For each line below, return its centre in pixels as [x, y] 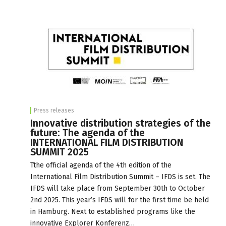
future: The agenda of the [88, 133]
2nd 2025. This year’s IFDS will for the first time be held [120, 200]
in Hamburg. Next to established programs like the [113, 211]
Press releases [54, 110]
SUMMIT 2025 [60, 152]
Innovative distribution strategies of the [121, 123]
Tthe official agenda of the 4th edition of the [101, 165]
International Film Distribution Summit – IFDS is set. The [120, 177]
